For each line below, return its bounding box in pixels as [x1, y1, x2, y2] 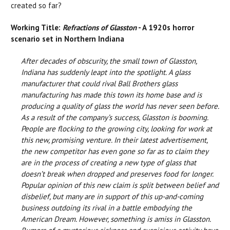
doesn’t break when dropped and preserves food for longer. [21, 169, 213, 179]
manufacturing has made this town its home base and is [21, 90, 202, 100]
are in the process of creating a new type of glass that [21, 158, 196, 168]
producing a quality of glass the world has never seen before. [21, 101, 219, 111]
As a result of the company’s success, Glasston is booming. [21, 112, 208, 123]
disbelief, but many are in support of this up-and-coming [21, 191, 203, 202]
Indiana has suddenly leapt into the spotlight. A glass [21, 67, 190, 78]
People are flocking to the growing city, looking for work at [21, 124, 212, 134]
